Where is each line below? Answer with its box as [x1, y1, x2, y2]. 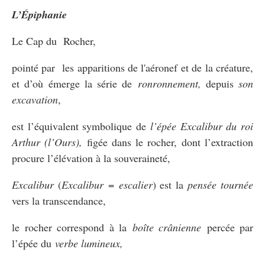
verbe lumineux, [55, 235, 123, 250]
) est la [152, 177, 188, 192]
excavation [12, 92, 58, 106]
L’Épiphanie [12, 7, 67, 22]
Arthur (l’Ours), [12, 134, 87, 149]
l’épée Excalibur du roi [150, 118, 254, 133]
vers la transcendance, [12, 193, 106, 208]
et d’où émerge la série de [12, 76, 138, 91]
